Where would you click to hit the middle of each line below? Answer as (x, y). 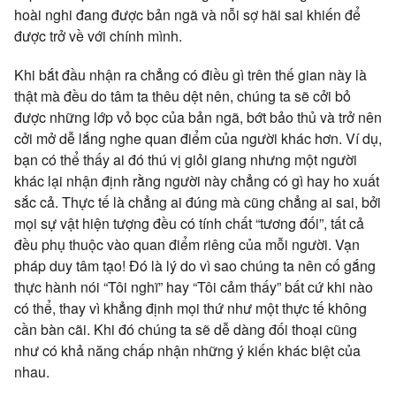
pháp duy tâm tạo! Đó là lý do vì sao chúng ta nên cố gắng (195, 265)
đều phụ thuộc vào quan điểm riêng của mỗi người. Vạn (187, 244)
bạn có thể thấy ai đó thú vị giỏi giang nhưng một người (186, 159)
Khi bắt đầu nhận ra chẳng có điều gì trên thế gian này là (190, 74)
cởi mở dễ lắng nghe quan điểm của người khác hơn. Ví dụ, (198, 138)
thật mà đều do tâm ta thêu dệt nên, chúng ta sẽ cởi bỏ (183, 95)
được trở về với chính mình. (98, 35)
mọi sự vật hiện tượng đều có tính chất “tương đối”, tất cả (189, 223)
